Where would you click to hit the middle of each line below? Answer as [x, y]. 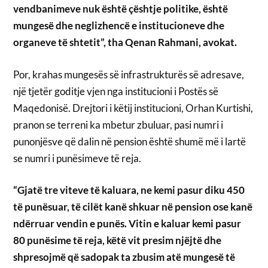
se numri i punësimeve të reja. [77, 158]
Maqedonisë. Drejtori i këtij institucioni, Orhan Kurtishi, [133, 108]
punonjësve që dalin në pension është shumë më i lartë [130, 141]
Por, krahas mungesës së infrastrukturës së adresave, [129, 74]
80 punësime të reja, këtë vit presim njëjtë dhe [118, 240]
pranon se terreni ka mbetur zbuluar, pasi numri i [118, 124]
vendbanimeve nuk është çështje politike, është [121, 9]
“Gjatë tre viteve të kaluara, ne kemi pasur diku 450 [129, 190]
